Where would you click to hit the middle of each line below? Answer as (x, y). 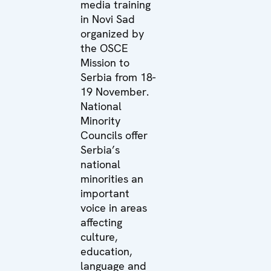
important (105, 193)
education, (106, 251)
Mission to (105, 62)
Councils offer (114, 135)
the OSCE (104, 48)
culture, (99, 237)
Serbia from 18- (118, 77)
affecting (101, 222)
